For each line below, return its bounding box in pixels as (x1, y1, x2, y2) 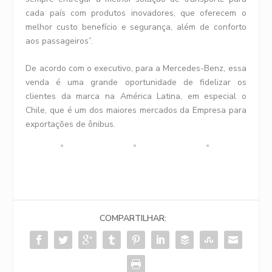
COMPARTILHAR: (100, 212, 166, 225)
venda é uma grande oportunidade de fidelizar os (25, 76, 246, 89)
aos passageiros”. (25, 35, 93, 47)
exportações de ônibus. (25, 118, 116, 131)
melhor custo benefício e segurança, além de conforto (25, 21, 246, 33)
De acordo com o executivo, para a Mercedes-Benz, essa (25, 63, 246, 75)
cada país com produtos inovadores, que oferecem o (25, 7, 246, 19)
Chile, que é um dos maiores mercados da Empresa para (25, 104, 246, 117)
